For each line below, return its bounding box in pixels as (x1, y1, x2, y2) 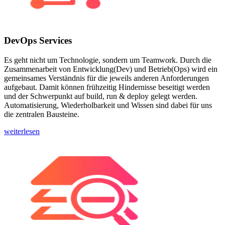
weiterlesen (4, 127, 40, 136)
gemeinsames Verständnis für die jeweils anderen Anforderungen (4, 74, 209, 83)
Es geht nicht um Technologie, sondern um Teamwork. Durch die (4, 56, 211, 65)
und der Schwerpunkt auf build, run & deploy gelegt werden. (4, 92, 197, 101)
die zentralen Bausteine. (4, 110, 79, 119)
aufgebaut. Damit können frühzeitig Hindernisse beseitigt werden (4, 83, 210, 92)
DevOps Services (4, 35, 72, 46)
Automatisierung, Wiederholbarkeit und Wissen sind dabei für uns (4, 101, 212, 110)
